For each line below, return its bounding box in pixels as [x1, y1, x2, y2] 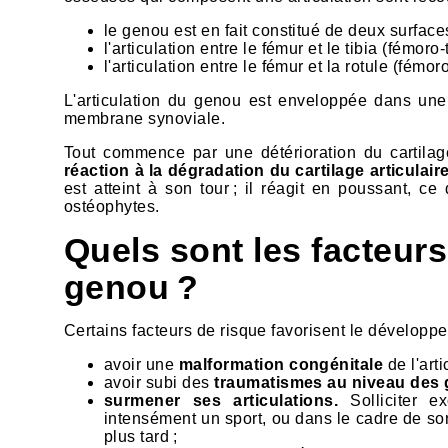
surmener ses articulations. [104, 392, 351, 410]
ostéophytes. [64, 198, 160, 216]
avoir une [104, 356, 175, 374]
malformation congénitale [174, 356, 384, 374]
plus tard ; [104, 428, 182, 446]
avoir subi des [104, 374, 215, 392]
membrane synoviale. [64, 110, 226, 128]
